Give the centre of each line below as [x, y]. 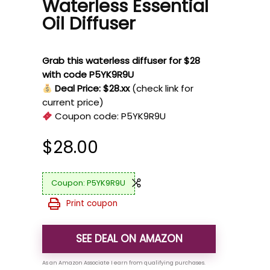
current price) [73, 102]
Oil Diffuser [89, 24]
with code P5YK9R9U [88, 74]
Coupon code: [87, 116]
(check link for [163, 88]
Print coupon [92, 203]
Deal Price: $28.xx [93, 88]
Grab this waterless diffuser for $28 [121, 61]
